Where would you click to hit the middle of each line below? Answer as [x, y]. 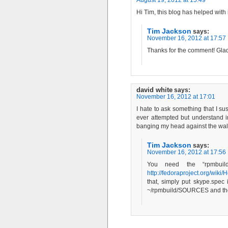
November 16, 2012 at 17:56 [187, 152]
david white [154, 90]
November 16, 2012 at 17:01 [176, 96]
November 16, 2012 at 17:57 [187, 38]
